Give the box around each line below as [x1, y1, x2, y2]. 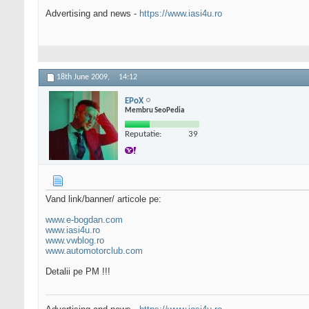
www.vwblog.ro [46, 235, 104, 246]
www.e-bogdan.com [46, 215, 123, 226]
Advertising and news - [46, 8, 139, 19]
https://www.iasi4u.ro [139, 8, 222, 19]
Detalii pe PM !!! [46, 266, 110, 277]
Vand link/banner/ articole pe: [46, 194, 161, 205]
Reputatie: [125, 129, 161, 139]
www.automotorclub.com [46, 246, 143, 257]
